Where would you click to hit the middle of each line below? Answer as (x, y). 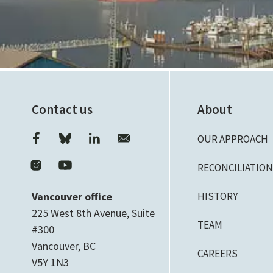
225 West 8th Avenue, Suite (93, 213)
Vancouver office (72, 197)
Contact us (62, 109)
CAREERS (218, 253)
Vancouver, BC (64, 246)
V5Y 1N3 (50, 262)
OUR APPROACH (233, 139)
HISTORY (218, 196)
